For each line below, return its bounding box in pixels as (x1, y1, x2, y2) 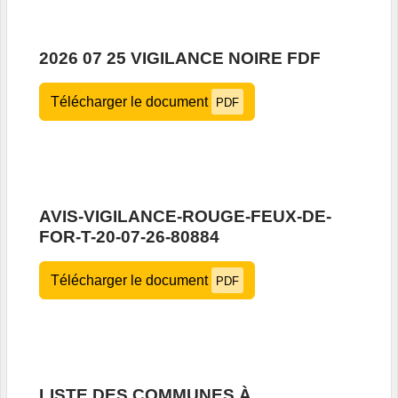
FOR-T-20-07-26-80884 (39, 227, 219, 247)
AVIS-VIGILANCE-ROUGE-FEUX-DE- (39, 207, 331, 227)
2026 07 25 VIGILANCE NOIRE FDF (39, 49, 321, 68)
